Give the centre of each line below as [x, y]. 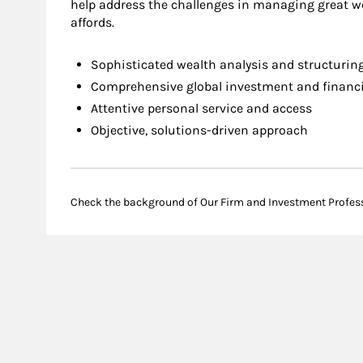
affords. [92, 23]
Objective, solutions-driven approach [199, 130]
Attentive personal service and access [201, 109]
